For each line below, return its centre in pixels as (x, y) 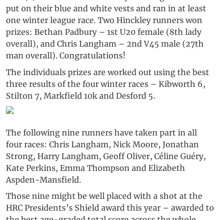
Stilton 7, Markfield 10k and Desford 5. (81, 96)
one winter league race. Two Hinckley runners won (104, 20)
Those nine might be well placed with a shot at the (104, 196)
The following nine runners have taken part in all (101, 132)
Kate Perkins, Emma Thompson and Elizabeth (96, 168)
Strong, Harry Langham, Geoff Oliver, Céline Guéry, (106, 156)
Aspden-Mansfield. (43, 179)
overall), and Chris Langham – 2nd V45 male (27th (105, 44)
